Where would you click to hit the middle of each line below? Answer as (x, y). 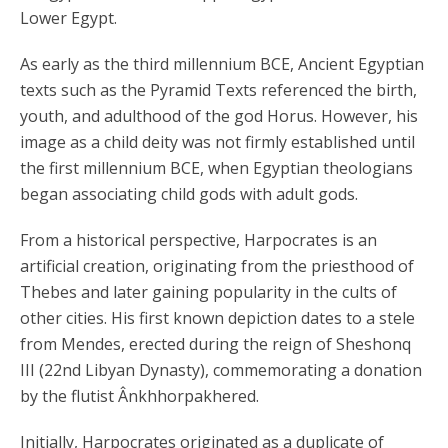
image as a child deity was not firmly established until (217, 142)
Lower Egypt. (68, 18)
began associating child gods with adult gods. (189, 194)
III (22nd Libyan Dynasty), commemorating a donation (221, 370)
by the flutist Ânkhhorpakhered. (139, 396)
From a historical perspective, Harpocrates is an (198, 240)
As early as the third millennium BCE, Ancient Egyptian (222, 64)
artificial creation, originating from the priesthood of (217, 266)
